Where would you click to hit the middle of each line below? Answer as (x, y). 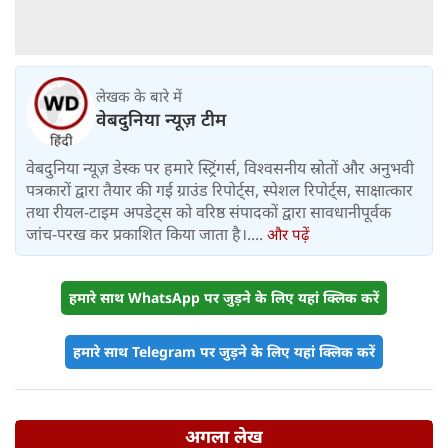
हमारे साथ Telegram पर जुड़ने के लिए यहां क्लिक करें (224, 352)
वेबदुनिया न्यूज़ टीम (161, 118)
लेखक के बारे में (139, 95)
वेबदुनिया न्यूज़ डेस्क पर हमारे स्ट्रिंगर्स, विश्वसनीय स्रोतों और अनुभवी (220, 168)
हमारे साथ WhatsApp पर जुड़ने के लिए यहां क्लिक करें (224, 298)
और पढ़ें (288, 234)
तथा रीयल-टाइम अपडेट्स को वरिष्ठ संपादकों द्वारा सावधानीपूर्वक (208, 212)
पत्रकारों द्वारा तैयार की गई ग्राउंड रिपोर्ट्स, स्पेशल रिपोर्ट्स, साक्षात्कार (219, 190)
